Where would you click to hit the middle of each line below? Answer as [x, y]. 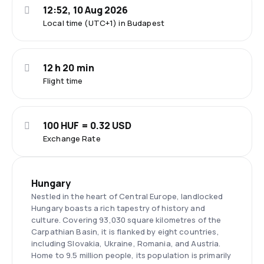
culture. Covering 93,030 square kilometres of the [126, 220]
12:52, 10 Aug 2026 [86, 10]
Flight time [63, 81]
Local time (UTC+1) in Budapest [104, 23]
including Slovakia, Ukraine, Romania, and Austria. [126, 243]
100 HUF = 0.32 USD [88, 126]
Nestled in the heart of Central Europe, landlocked [127, 196]
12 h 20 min [69, 68]
